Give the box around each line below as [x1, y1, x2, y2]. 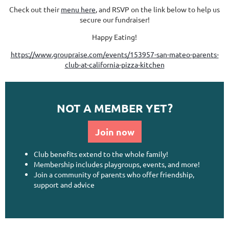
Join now [95, 125, 134, 138]
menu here [61, 4, 96, 14]
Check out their [9, 4, 61, 14]
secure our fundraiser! [79, 14, 150, 24]
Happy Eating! [92, 32, 137, 41]
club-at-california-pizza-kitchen [64, 59, 165, 69]
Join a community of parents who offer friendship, [34, 169, 194, 179]
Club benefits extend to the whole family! [34, 149, 168, 158]
